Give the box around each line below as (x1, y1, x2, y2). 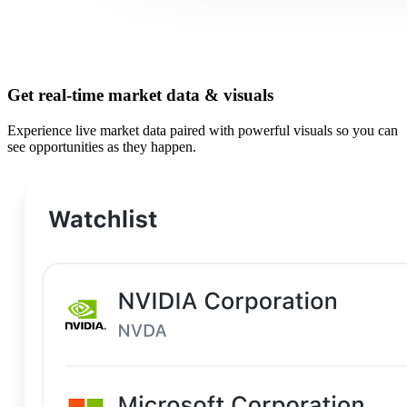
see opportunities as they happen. (7, 139, 196, 155)
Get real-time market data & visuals (7, 85, 273, 105)
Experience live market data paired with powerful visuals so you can (7, 123, 398, 139)
